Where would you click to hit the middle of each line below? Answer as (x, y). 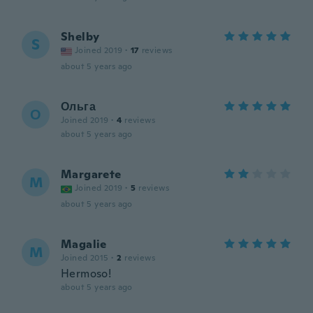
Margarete (91, 174)
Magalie (84, 244)
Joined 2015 (85, 258)
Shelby (80, 37)
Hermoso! (86, 274)
